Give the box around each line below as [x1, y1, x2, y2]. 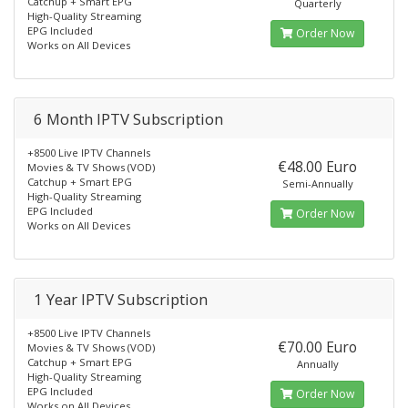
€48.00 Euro [278, 157, 358, 177]
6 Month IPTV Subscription [34, 108, 223, 129]
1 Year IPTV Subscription [34, 289, 208, 310]
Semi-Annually [281, 177, 353, 190]
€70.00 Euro [278, 337, 358, 357]
